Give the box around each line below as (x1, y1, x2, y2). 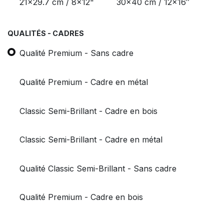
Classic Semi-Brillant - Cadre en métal (19, 134, 162, 144)
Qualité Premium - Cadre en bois (19, 192, 143, 202)
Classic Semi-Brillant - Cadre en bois (19, 105, 157, 116)
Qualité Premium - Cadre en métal (19, 76, 148, 87)
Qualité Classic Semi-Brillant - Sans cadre (19, 163, 176, 173)
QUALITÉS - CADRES (7, 29, 84, 38)
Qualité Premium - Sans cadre (19, 47, 133, 58)
